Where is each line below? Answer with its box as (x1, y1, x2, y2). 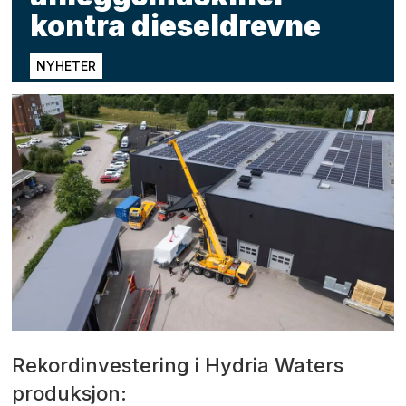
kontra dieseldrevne (30, 8, 322, 44)
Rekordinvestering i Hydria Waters (12, 353, 344, 378)
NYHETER (36, 58, 97, 74)
